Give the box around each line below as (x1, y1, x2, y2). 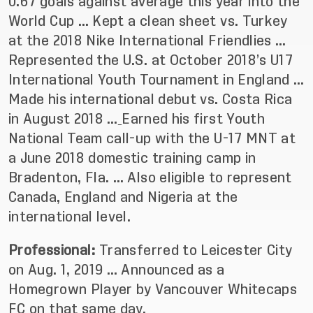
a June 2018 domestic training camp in (8, 151, 256, 165)
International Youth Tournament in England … (8, 73, 305, 87)
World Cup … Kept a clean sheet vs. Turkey (8, 14, 288, 28)
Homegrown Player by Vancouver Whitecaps (8, 282, 298, 296)
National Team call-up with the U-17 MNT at (8, 131, 296, 145)
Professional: (8, 243, 100, 257)
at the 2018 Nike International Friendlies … (8, 34, 286, 48)
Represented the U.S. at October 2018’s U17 (8, 53, 293, 67)
